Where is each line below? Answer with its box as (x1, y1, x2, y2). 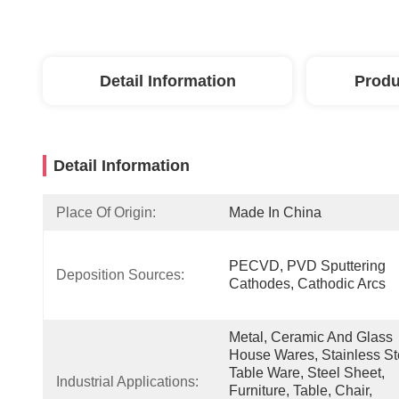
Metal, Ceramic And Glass (229, 330, 393, 345)
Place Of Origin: (56, 205, 156, 220)
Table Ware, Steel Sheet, (229, 365, 385, 380)
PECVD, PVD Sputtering (229, 258, 386, 273)
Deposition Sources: (56, 267, 184, 282)
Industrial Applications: (56, 374, 199, 389)
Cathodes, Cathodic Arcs (229, 276, 386, 291)
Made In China (229, 205, 322, 220)
